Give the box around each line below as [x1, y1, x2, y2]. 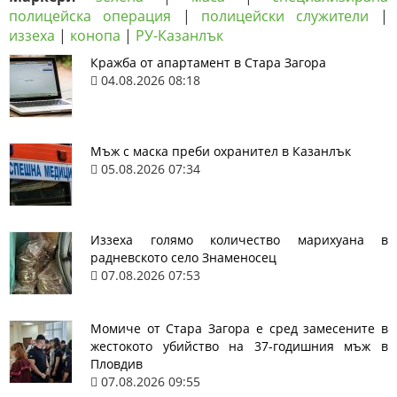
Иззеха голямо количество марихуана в [90, 231, 388, 249]
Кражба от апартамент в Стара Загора [90, 54, 326, 72]
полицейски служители [201, 6, 370, 27]
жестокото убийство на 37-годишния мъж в [90, 338, 388, 355]
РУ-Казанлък [136, 26, 223, 46]
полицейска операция [9, 6, 171, 27]
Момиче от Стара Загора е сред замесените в [90, 320, 388, 338]
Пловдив [90, 355, 143, 373]
